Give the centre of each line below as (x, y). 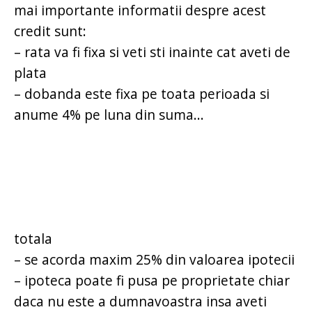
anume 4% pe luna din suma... (109, 115)
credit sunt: (50, 31)
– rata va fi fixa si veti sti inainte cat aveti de (152, 52)
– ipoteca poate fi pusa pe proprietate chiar (152, 281)
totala (33, 239)
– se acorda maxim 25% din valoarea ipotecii (154, 260)
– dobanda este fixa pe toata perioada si (142, 94)
